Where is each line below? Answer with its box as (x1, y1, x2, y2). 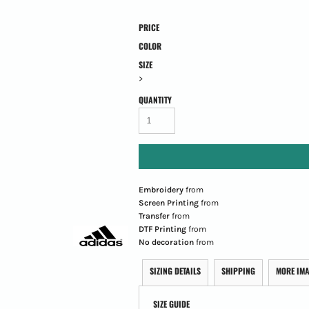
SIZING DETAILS (149, 264, 201, 277)
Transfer (138, 210, 170, 221)
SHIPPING (221, 264, 255, 277)
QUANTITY (138, 93, 172, 106)
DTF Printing (138, 223, 186, 234)
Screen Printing (138, 197, 199, 208)
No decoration (138, 237, 194, 247)
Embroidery (138, 184, 183, 195)
